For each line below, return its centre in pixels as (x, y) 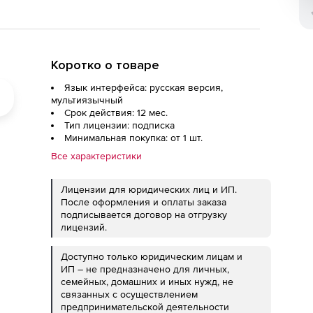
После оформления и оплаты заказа (144, 202)
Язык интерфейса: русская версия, (144, 87)
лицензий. (84, 227)
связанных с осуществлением (129, 294)
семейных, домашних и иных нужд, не (147, 282)
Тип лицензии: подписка (119, 125)
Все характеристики (96, 156)
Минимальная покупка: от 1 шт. (133, 138)
